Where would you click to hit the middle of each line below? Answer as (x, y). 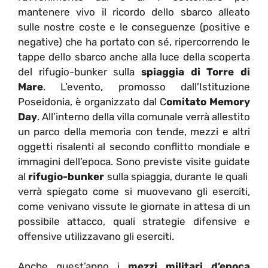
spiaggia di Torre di (196, 71)
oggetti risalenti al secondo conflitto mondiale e (134, 146)
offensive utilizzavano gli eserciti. (96, 236)
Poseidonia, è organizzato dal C (92, 101)
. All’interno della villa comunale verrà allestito (144, 116)
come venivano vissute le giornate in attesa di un (134, 206)
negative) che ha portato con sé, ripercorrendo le (134, 42)
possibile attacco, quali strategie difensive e (134, 221)
